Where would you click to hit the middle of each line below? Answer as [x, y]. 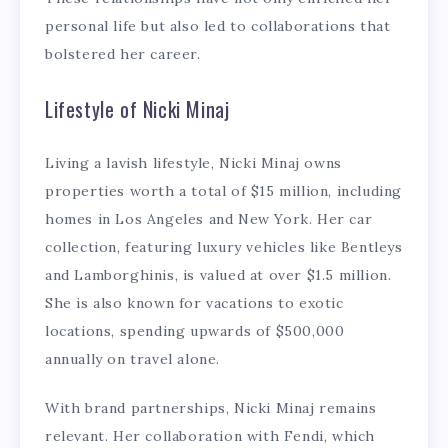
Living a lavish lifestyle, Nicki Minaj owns [193, 162]
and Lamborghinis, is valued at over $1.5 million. [218, 274]
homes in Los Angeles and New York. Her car [209, 218]
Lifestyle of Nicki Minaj [137, 109]
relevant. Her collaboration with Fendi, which [210, 435]
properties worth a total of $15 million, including [224, 190]
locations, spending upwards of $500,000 [195, 330]
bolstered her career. [123, 54]
